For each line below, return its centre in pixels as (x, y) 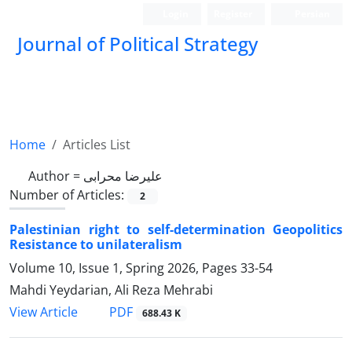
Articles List (97, 145)
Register (233, 14)
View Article (44, 312)
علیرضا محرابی (123, 176)
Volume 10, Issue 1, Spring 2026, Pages (125, 268)
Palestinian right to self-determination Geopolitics (176, 230)
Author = (56, 176)
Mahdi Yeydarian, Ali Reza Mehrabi (111, 290)
